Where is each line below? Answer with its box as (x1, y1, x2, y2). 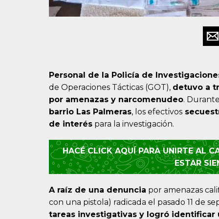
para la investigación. (92, 119, 174, 129)
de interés (49, 119, 92, 129)
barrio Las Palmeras (49, 107, 131, 117)
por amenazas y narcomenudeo (49, 95, 183, 105)
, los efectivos (131, 107, 182, 117)
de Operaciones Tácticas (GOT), (49, 83, 173, 92)
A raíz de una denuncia (49, 185, 146, 195)
